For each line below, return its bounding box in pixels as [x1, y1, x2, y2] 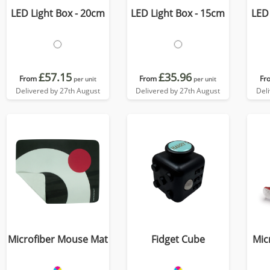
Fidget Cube [151, 233, 205, 246]
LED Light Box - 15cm [131, 7, 225, 20]
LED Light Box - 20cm [10, 7, 105, 20]
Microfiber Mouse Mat [7, 233, 108, 246]
